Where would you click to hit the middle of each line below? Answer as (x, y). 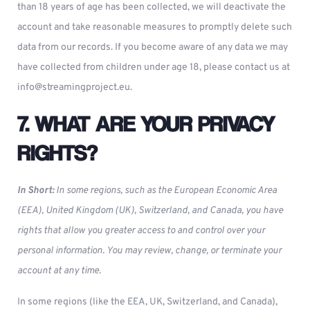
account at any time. (59, 271)
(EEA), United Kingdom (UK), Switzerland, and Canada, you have (150, 211)
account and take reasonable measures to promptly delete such (155, 27)
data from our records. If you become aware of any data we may (153, 47)
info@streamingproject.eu (74, 88)
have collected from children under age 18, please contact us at (154, 67)
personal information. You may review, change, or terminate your (149, 251)
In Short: (36, 191)
